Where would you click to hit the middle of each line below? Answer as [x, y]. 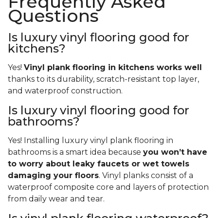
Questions [53, 16]
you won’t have [175, 152]
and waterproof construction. [66, 91]
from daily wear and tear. [57, 199]
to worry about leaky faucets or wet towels [99, 164]
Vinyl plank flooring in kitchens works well [113, 68]
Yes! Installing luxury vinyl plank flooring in [91, 141]
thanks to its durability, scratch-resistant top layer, [103, 79]
